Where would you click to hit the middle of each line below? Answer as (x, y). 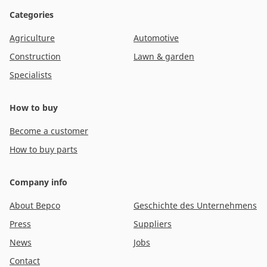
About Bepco (35, 206)
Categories (32, 15)
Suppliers (153, 224)
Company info (38, 182)
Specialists (31, 75)
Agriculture (32, 38)
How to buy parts (44, 150)
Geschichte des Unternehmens (195, 206)
